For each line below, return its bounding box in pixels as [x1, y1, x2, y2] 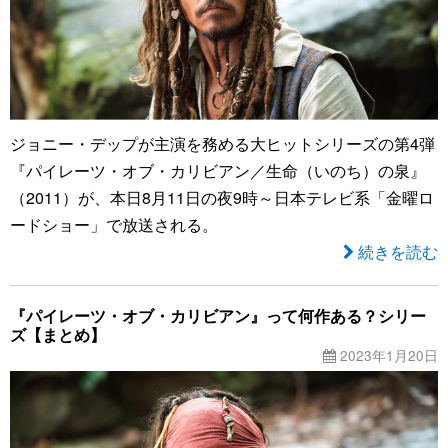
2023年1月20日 [336, 344, 438, 365]
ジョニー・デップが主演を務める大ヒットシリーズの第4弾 [10, 131, 435, 155]
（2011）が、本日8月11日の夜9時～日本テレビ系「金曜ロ [10, 185, 434, 209]
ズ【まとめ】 [10, 322, 106, 346]
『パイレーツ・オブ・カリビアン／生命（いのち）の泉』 [10, 158, 426, 182]
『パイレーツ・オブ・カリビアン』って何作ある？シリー [10, 303, 426, 327]
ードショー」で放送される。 [10, 212, 218, 236]
